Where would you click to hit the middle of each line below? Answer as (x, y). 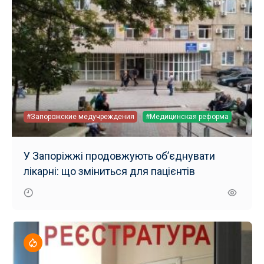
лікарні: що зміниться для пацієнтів (109, 171)
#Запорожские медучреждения (80, 116)
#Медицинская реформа (187, 116)
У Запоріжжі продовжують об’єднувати (119, 156)
